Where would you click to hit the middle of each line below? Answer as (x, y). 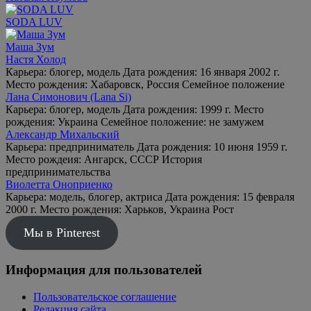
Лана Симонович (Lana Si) (68, 96)
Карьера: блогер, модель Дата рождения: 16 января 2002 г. (143, 72)
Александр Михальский (62, 134)
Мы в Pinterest (61, 232)
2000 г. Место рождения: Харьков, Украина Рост (120, 209)
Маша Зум (30, 47)
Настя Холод (36, 59)
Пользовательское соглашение (105, 297)
